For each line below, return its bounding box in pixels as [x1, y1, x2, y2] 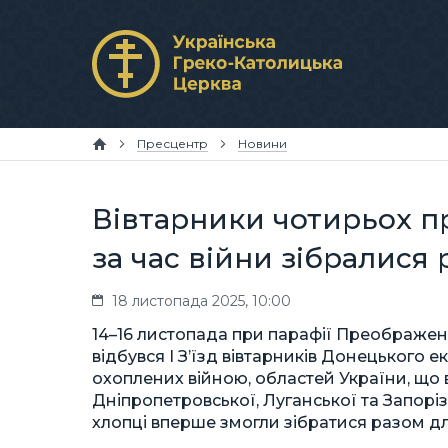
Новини [238, 136, 287, 151]
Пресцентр [137, 136, 208, 151]
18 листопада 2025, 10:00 [112, 292, 291, 310]
